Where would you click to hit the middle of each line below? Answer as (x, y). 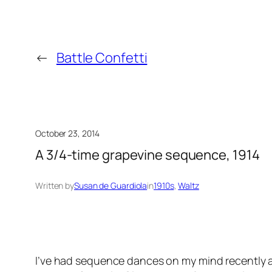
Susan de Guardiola (111, 186)
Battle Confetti (102, 57)
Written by (55, 186)
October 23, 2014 (67, 133)
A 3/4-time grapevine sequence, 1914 (148, 155)
